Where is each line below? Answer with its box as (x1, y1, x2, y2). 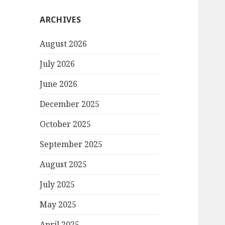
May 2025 (40, 199, 77, 210)
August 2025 (40, 159, 87, 170)
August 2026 (40, 38, 87, 50)
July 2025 (40, 179, 75, 190)
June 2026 (40, 78, 78, 90)
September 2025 (40, 139, 103, 150)
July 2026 (40, 58, 75, 70)
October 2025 (40, 119, 91, 130)
